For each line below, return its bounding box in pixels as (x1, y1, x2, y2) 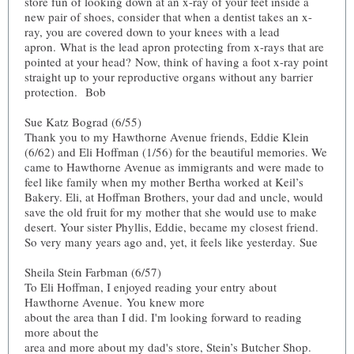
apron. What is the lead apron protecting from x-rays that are (24, 39, 324, 55)
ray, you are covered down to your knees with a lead (24, 24, 280, 40)
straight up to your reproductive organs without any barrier (24, 69, 313, 85)
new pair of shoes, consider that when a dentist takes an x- (24, 9, 312, 24)
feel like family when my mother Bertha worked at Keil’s (24, 174, 303, 190)
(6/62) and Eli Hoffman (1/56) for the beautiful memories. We (24, 144, 327, 160)
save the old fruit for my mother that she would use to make (24, 204, 317, 220)
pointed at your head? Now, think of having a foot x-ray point (24, 54, 328, 70)
